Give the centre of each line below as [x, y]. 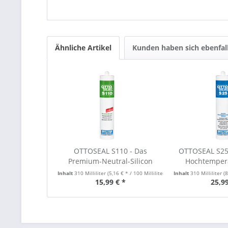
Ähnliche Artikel [83, 48]
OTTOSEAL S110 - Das [110, 151]
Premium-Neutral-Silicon [110, 161]
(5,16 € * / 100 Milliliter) [137, 173]
